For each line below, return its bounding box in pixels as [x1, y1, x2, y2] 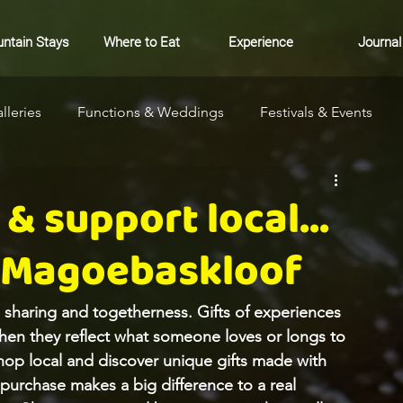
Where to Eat [103, 34, 180, 50]
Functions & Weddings [77, 103, 224, 121]
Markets [160, 175, 210, 193]
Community [49, 175, 124, 193]
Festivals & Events [260, 103, 372, 121]
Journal [357, 34, 401, 50]
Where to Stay [246, 175, 336, 193]
